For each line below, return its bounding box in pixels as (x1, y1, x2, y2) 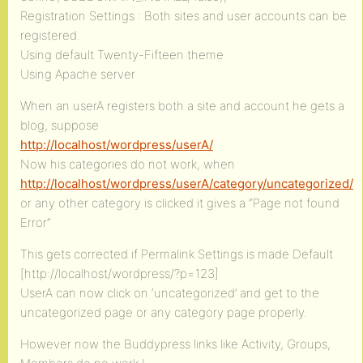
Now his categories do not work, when (20, 156, 235, 172)
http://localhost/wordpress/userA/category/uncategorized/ (20, 176, 353, 191)
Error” (20, 215, 51, 230)
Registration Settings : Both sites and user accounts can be (20, 8, 347, 23)
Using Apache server (20, 66, 135, 82)
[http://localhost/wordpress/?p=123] (20, 266, 219, 281)
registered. (20, 28, 80, 43)
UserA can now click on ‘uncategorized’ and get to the (20, 285, 319, 301)
